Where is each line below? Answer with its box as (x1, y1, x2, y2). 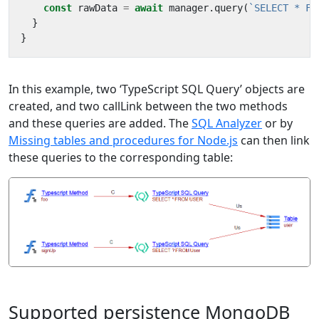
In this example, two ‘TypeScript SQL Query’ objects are (9, 81, 305, 98)
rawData (78, 2, 117, 14)
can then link (238, 132, 310, 149)
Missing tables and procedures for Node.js (9, 132, 238, 149)
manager (169, 2, 209, 14)
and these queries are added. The (9, 115, 192, 132)
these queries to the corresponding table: (9, 150, 233, 166)
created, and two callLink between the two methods (9, 98, 288, 115)
